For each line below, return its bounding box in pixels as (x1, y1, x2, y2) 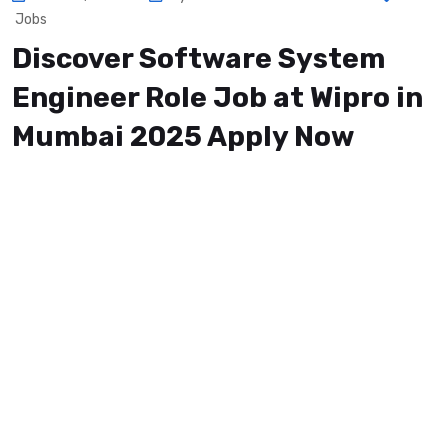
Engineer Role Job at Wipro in (12, 81, 423, 115)
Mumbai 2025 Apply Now (12, 120, 354, 154)
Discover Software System (12, 42, 385, 76)
